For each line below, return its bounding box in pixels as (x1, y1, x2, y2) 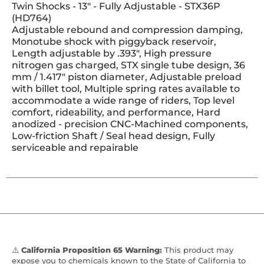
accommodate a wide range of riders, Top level (12, 95, 235, 106)
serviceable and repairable (12, 142, 138, 153)
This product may (162, 245, 233, 255)
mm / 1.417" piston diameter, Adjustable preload (12, 71, 242, 82)
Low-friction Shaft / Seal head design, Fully (12, 130, 215, 141)
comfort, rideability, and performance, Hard (12, 107, 220, 118)
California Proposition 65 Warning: (21, 245, 162, 255)
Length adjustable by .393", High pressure (12, 48, 212, 59)
